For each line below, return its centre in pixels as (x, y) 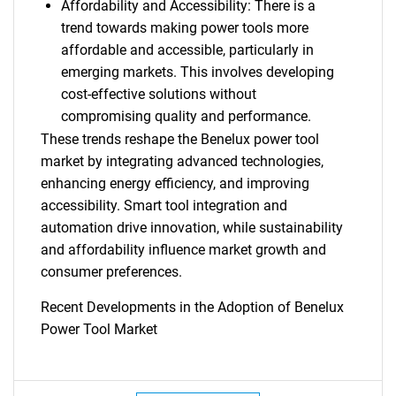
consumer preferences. (111, 272)
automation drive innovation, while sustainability (192, 228)
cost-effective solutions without (158, 94)
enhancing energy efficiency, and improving (175, 183)
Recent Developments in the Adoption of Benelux (192, 307)
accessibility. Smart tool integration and (164, 206)
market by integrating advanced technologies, (182, 161)
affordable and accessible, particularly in (187, 50)
